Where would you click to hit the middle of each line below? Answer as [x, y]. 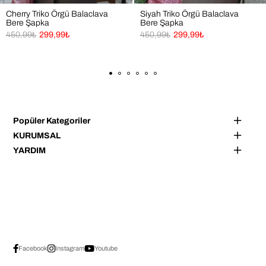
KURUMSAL [37, 135]
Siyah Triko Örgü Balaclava [189, 14]
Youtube [106, 248]
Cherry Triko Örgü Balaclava [57, 14]
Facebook [33, 248]
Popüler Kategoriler [52, 121]
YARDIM [30, 150]
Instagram [70, 248]
